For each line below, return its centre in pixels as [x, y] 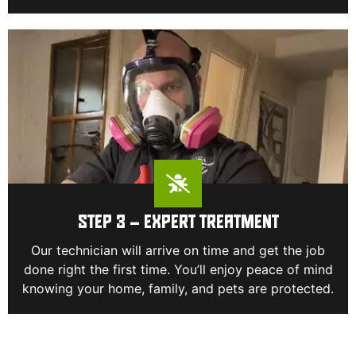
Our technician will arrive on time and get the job [178, 251]
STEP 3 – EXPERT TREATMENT [178, 224]
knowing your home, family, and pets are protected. [178, 289]
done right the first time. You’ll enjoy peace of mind [178, 270]
